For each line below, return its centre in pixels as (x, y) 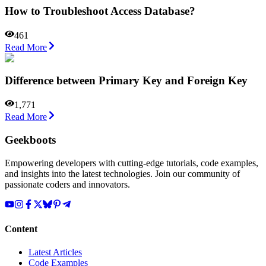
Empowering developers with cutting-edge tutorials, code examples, (132, 163)
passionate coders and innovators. (67, 184)
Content (21, 229)
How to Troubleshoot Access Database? (100, 11)
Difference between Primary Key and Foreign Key (126, 81)
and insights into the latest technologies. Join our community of (122, 173)
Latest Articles (55, 252)
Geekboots (30, 140)
